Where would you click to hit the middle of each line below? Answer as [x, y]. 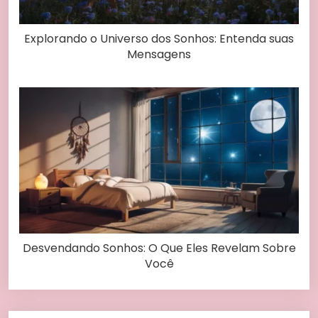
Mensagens [159, 55]
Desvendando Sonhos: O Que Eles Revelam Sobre [159, 248]
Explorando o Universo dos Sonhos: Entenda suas [159, 39]
